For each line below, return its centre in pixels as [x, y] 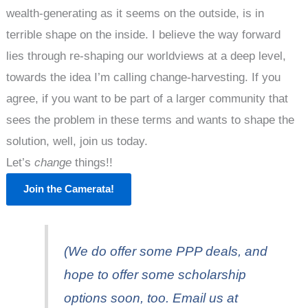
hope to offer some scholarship [155, 275]
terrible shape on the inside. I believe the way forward [144, 34]
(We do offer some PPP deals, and [165, 252]
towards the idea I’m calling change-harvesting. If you [144, 77]
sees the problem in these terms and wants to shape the [151, 120]
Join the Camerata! [69, 188]
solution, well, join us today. [77, 141]
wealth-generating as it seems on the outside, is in [135, 13]
